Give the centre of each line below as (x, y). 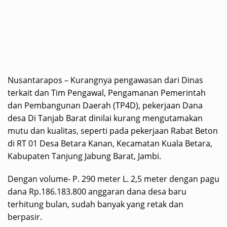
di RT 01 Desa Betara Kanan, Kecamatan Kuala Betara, (110, 143)
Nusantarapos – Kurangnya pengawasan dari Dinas (105, 80)
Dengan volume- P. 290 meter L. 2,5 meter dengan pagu (113, 179)
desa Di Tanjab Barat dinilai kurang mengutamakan (105, 118)
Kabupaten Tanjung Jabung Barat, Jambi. (84, 156)
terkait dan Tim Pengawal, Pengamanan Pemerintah (107, 93)
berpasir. (25, 217)
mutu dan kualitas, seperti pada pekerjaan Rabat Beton (113, 131)
